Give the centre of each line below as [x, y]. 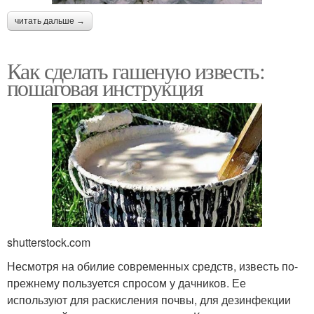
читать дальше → [50, 21]
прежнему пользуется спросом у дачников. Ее [127, 283]
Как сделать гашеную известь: [136, 71]
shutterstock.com [49, 243]
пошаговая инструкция [105, 88]
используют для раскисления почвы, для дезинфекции [149, 300]
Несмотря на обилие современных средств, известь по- [152, 266]
